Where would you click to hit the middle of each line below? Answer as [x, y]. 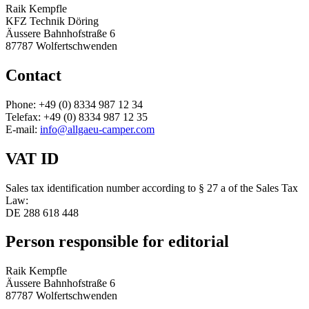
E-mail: [23, 129]
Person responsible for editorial [117, 242]
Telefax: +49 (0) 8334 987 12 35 [77, 117]
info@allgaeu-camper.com [97, 129]
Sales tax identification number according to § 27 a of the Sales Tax [152, 188]
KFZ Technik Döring [52, 21]
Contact [33, 75]
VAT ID [32, 158]
